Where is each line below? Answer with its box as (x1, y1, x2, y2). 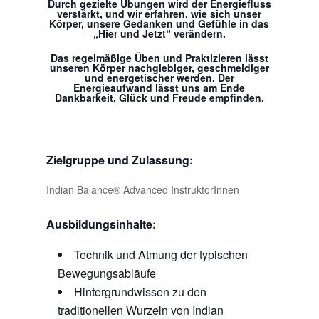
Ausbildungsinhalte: (46, 215, 156, 232)
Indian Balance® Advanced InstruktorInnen (46, 182, 239, 197)
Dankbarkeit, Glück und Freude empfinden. (54, 90, 264, 105)
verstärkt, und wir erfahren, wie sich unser (57, 6, 262, 21)
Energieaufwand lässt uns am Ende (73, 80, 246, 95)
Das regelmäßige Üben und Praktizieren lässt (50, 51, 268, 66)
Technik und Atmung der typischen (73, 246, 248, 263)
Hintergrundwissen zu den (73, 283, 206, 300)
